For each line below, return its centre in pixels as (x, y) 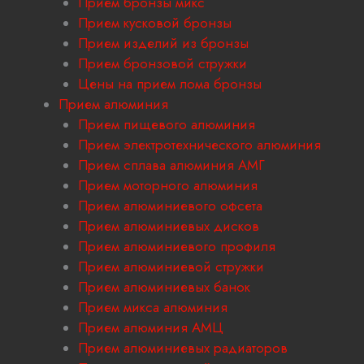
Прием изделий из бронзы (163, 43)
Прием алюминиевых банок (164, 287)
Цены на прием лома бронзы (170, 84)
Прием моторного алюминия (168, 186)
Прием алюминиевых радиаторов (183, 348)
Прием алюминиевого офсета (170, 206)
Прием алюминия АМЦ (151, 328)
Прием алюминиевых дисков (169, 226)
